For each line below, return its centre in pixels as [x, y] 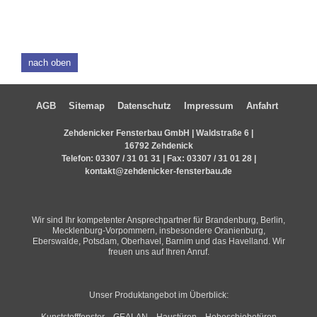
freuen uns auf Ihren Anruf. [158, 252]
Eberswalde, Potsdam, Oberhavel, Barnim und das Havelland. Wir [158, 241]
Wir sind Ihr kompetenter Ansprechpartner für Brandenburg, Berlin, [158, 220]
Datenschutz [144, 105]
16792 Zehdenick [158, 145]
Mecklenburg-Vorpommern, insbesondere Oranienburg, [158, 230]
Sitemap [86, 105]
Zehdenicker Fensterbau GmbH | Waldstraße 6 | [158, 133]
